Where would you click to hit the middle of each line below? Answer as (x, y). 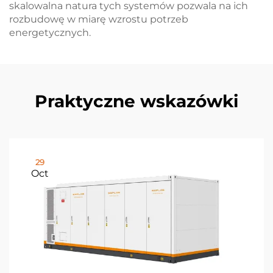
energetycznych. (50, 33)
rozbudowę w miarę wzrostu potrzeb (99, 19)
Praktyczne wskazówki (136, 101)
